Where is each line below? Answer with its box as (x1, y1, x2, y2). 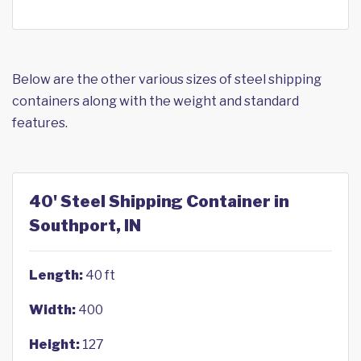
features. (12, 115, 68, 131)
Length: (29, 268, 83, 283)
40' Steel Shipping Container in (29, 192, 289, 211)
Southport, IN (29, 216, 141, 235)
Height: (29, 337, 80, 352)
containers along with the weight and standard (12, 93, 299, 109)
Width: (29, 302, 76, 317)
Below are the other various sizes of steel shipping (12, 72, 322, 87)
